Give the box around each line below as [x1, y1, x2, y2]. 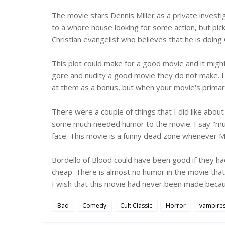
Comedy [82, 201, 106, 210]
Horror [166, 201, 186, 210]
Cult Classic [120, 201, 152, 210]
